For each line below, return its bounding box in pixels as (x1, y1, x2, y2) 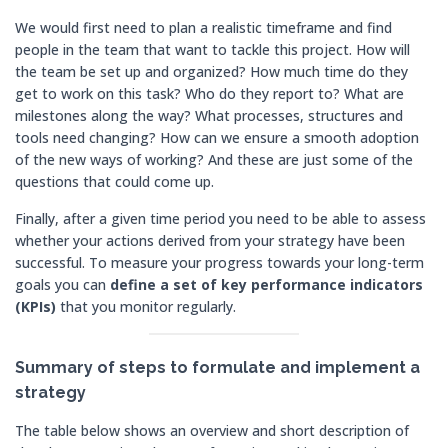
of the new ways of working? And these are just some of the (15, 150, 413, 169)
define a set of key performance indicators (110, 275, 423, 294)
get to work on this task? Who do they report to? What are (15, 84, 404, 103)
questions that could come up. (15, 172, 218, 191)
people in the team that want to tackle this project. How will (15, 40, 410, 59)
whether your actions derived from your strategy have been (15, 231, 405, 250)
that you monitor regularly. (60, 297, 240, 316)
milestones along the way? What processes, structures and (15, 106, 403, 125)
